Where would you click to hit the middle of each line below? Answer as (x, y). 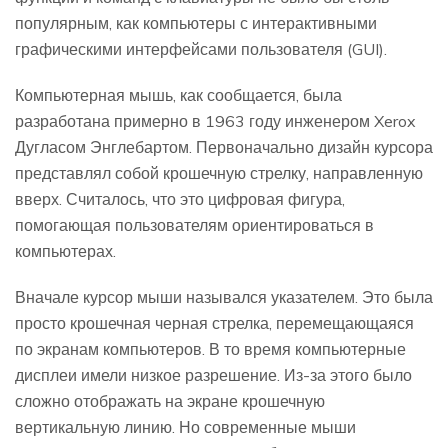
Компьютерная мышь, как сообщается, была (178, 94)
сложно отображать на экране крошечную (170, 400)
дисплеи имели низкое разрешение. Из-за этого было (213, 374)
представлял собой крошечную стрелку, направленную (219, 172)
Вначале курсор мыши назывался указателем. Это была (224, 296)
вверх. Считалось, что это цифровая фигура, (180, 198)
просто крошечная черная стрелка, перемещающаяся (214, 322)
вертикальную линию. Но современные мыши (185, 426)
